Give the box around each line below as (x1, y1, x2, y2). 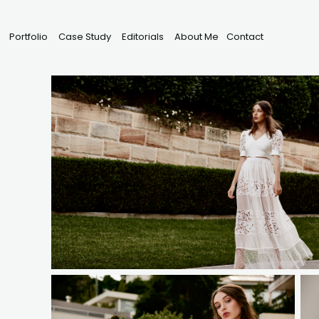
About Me (174, 30, 219, 45)
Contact (226, 30, 264, 45)
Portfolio (9, 30, 48, 45)
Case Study (58, 30, 112, 45)
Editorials (122, 30, 164, 45)
